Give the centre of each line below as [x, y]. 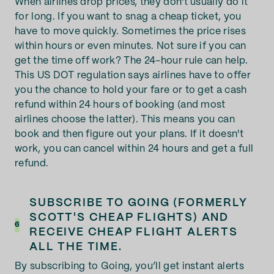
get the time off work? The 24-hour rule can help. [131, 61]
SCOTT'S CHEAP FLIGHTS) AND [129, 218]
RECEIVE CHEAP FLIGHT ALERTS [134, 232]
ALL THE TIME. [76, 247]
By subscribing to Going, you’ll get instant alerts [130, 266]
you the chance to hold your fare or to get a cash [131, 90]
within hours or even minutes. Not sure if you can [131, 46]
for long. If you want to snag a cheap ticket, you [128, 17]
